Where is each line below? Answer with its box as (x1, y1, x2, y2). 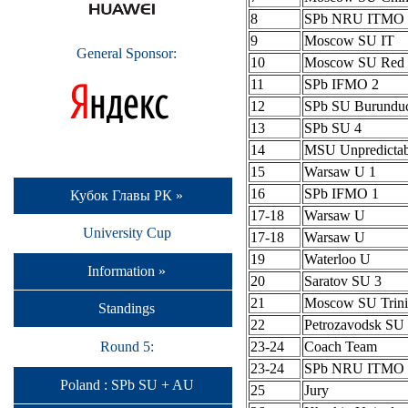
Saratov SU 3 (304, 273, 382, 290)
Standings (98, 301, 155, 317)
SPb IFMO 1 (304, 186, 379, 202)
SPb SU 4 (304, 120, 362, 137)
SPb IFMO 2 (304, 76, 379, 93)
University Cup (82, 225, 171, 241)
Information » (87, 262, 166, 279)
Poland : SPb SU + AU (59, 376, 194, 393)
